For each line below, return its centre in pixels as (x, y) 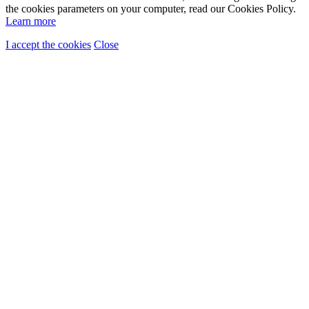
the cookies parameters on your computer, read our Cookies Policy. (151, 8)
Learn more (31, 21)
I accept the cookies (48, 44)
